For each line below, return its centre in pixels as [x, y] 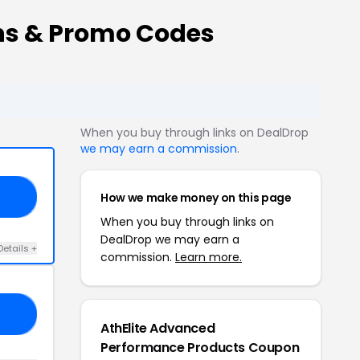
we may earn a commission [159, 148]
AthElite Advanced [158, 328]
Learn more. [209, 257]
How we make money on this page [196, 197]
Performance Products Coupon [200, 347]
